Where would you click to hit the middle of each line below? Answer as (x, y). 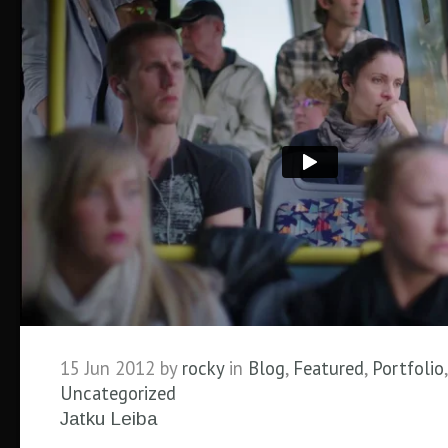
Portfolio (408, 368)
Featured (328, 368)
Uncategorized (118, 393)
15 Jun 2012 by (121, 368)
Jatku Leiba (108, 418)
